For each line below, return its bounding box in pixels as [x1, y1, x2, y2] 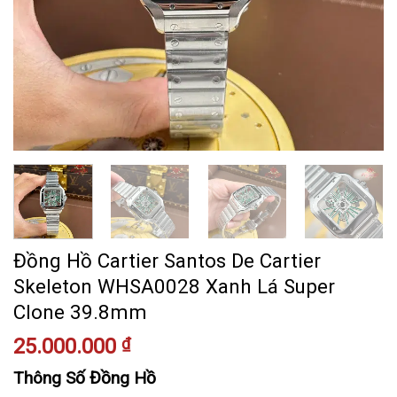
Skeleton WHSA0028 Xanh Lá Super [13, 275, 335, 299]
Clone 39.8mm [13, 300, 147, 324]
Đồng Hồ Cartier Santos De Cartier [13, 249, 321, 273]
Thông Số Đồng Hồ [13, 368, 156, 389]
